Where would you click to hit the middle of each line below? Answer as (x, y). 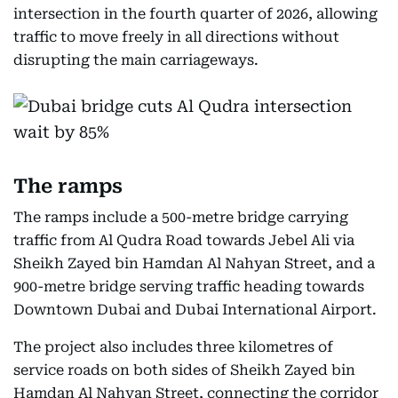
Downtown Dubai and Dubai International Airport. (195, 310)
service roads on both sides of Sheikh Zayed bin (184, 370)
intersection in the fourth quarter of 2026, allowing (195, 14)
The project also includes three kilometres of (173, 347)
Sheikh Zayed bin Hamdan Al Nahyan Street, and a (194, 263)
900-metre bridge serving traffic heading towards (189, 287)
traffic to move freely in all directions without (176, 37)
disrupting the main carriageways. (136, 60)
